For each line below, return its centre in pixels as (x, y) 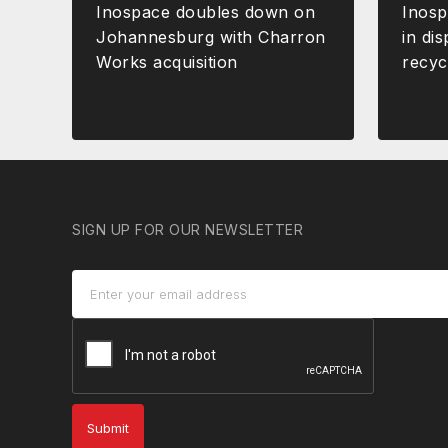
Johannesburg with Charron (211, 36)
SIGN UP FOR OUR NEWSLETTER (187, 229)
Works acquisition (167, 61)
